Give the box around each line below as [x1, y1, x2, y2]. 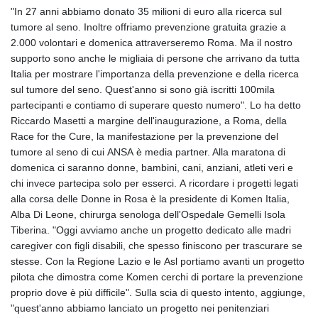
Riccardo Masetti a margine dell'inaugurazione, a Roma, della [11, 114, 287, 126]
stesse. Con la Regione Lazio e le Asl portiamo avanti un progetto [11, 255, 305, 267]
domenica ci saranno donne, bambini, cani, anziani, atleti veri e [11, 161, 293, 173]
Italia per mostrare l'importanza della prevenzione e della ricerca [11, 67, 299, 79]
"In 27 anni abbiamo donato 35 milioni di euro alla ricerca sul [11, 5, 282, 17]
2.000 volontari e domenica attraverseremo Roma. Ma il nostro [11, 36, 292, 48]
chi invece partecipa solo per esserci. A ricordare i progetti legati [11, 177, 298, 189]
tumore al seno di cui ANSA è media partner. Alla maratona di [11, 146, 285, 158]
